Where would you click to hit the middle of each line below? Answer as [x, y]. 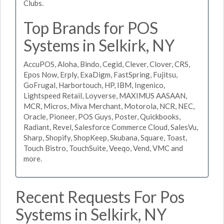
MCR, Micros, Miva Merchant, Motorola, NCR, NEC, [109, 106]
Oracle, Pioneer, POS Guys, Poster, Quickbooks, [102, 116]
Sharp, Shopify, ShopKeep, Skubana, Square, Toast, [105, 137]
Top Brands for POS [91, 27]
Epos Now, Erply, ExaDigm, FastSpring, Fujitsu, [100, 74]
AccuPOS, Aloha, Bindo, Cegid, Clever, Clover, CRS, [107, 64]
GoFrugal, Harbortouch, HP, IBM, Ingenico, [94, 85]
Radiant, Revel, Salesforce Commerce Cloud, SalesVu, [111, 127]
